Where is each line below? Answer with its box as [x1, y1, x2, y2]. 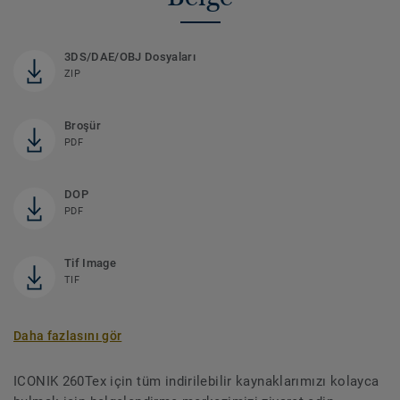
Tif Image [64, 256, 116, 271]
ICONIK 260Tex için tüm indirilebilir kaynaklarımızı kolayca [13, 373, 379, 390]
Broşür [64, 119, 101, 133]
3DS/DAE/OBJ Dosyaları [64, 50, 196, 64]
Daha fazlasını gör [13, 329, 122, 344]
